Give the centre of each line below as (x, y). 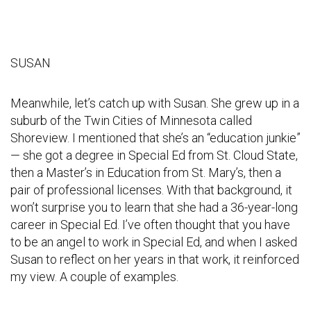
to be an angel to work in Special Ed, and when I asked (154, 242)
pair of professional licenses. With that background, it (151, 190)
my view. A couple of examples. (94, 277)
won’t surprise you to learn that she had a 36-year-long (154, 208)
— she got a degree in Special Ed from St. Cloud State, (154, 155)
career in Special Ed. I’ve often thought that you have (150, 225)
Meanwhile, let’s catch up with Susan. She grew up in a (155, 103)
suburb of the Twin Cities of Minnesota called (131, 121)
